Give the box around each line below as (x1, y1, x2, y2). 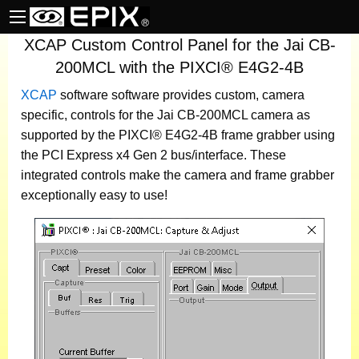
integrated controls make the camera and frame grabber (21, 168, 334, 182)
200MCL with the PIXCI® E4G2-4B (55, 58, 304, 76)
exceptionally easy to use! (21, 188, 167, 202)
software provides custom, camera (111, 88, 305, 102)
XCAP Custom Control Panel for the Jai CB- (23, 36, 336, 54)
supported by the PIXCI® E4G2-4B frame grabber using (21, 128, 335, 142)
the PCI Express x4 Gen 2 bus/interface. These (21, 148, 286, 162)
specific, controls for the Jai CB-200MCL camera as (21, 108, 310, 122)
